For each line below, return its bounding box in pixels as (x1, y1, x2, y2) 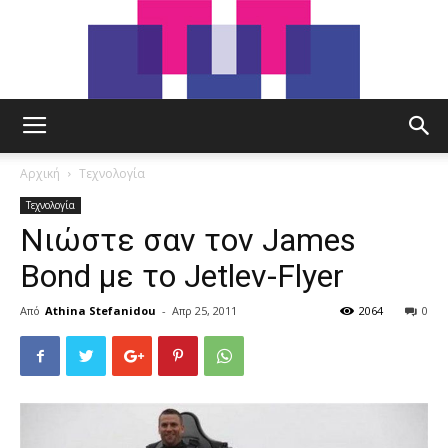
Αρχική (20, 165, 60, 182)
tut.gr (223, 135, 256, 151)
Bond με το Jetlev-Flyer (20, 257, 344, 295)
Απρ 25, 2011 (172, 303, 237, 318)
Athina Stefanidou (45, 303, 156, 318)
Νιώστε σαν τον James (20, 221, 356, 259)
